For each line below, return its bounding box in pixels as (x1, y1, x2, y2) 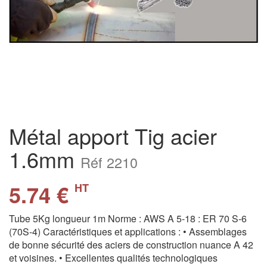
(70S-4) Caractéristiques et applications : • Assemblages (9, 225, 247, 238)
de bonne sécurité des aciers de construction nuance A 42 (9, 238, 253, 252)
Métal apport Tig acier (9, 120, 217, 151)
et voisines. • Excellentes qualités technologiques (9, 251, 218, 265)
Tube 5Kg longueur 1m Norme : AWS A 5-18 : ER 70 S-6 (9, 212, 247, 225)
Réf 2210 (80, 152, 138, 172)
